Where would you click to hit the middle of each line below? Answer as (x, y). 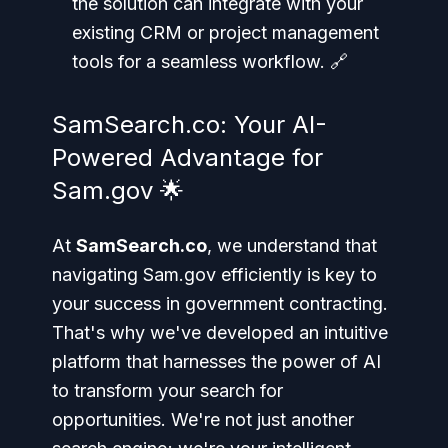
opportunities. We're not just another (203, 419)
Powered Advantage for (187, 157)
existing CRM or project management (225, 32)
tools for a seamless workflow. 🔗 (210, 61)
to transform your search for (167, 390)
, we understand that (292, 245)
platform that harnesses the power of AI (216, 361)
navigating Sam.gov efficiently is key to (214, 274)
